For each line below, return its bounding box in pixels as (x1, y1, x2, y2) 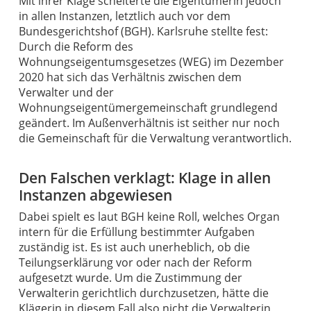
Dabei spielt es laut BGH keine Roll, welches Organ (18, 208, 280, 224)
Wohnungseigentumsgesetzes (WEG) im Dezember (18, 53, 284, 69)
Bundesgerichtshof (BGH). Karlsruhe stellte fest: (18, 23, 268, 39)
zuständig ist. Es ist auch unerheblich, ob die (18, 239, 250, 255)
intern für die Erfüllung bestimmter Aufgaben (18, 224, 255, 239)
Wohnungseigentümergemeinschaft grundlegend (18, 99, 278, 115)
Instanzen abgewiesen (18, 185, 172, 205)
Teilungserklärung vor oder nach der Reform (18, 254, 252, 270)
